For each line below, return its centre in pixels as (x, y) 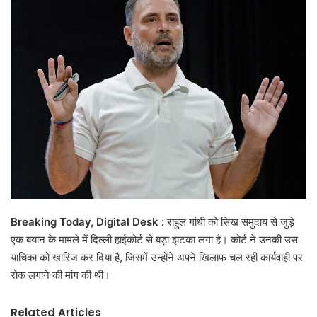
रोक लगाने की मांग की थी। (60, 275)
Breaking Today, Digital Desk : (89, 221)
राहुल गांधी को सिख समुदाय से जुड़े (231, 221)
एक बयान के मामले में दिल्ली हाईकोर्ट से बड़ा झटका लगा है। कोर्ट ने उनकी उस (154, 239)
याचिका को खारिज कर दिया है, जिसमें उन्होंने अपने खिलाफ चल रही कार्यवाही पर (157, 257)
